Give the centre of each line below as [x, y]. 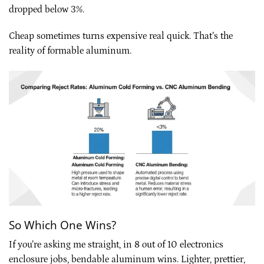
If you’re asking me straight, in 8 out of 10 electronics [116, 245]
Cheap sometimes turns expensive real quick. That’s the [121, 36]
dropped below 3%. [47, 9]
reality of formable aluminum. [70, 51]
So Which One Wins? [62, 225]
